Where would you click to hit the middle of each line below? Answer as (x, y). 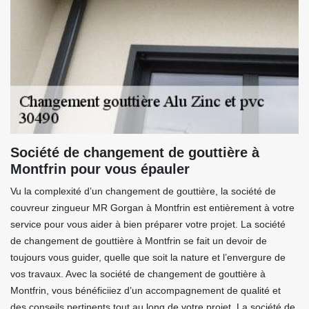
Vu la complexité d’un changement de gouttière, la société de (143, 191)
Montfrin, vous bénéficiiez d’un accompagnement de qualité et (146, 290)
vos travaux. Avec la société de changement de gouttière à (138, 274)
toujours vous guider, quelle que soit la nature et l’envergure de (148, 257)
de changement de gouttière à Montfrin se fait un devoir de (139, 241)
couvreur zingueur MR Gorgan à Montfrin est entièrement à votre (152, 208)
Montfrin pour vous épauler (100, 169)
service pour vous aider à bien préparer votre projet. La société (148, 224)
